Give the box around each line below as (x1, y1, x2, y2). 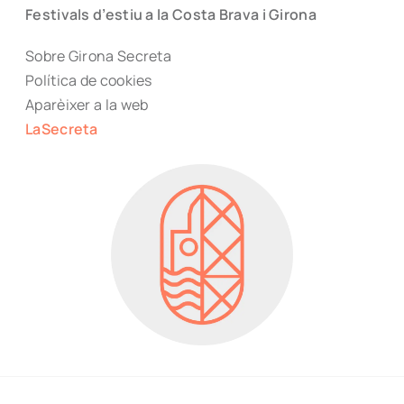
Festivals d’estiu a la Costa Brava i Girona (25, 5, 317, 25)
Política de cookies (25, 70, 152, 91)
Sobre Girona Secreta (25, 46, 171, 67)
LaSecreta (25, 119, 98, 140)
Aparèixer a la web (25, 95, 149, 115)
